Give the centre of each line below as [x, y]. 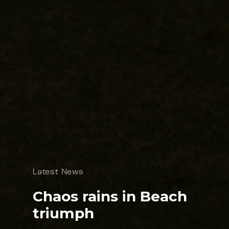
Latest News [58, 173]
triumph [63, 213]
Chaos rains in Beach [110, 197]
